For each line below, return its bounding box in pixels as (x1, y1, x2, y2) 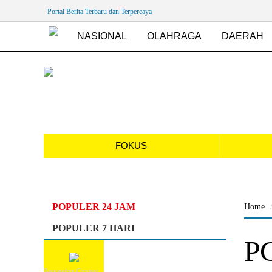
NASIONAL (77, 31, 127, 41)
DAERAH (222, 31, 263, 41)
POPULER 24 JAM (52, 202, 135, 212)
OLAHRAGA (147, 31, 202, 41)
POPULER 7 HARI (52, 223, 135, 233)
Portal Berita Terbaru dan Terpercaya (47, 7, 152, 16)
